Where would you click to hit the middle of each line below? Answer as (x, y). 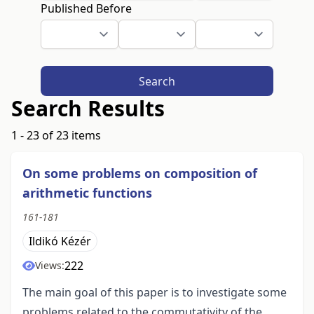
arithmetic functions (87, 193)
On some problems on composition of (140, 173)
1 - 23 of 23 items (56, 136)
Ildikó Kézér (60, 241)
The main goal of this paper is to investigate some (155, 293)
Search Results (88, 109)
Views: (50, 266)
